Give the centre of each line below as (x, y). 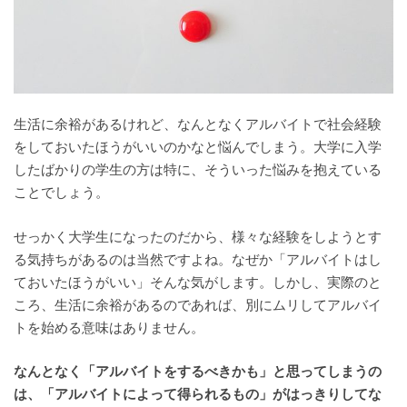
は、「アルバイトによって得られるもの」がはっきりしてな (197, 395)
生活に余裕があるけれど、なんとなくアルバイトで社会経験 (197, 125)
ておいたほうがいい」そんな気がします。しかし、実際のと (197, 282)
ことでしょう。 (61, 193)
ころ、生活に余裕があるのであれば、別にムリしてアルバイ (197, 305)
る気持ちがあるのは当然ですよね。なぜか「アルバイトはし (197, 259)
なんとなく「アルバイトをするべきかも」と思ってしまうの (197, 372)
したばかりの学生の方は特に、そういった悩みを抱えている (197, 170)
